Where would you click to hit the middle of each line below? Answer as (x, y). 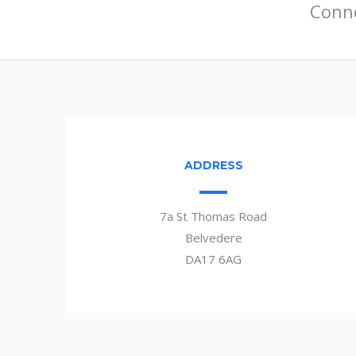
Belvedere (213, 238)
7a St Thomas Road (214, 216)
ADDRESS (213, 165)
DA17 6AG (214, 259)
